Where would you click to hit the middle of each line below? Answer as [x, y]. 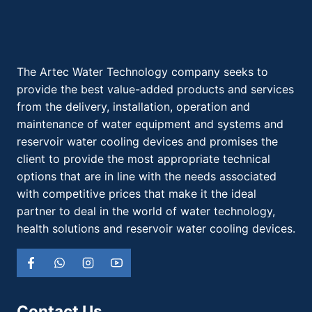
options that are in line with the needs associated [147, 176]
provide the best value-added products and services [155, 89]
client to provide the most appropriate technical [143, 158]
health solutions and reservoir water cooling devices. [156, 228]
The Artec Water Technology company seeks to [142, 71]
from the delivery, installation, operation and [133, 106]
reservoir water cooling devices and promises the [147, 141]
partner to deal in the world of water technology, [146, 211]
